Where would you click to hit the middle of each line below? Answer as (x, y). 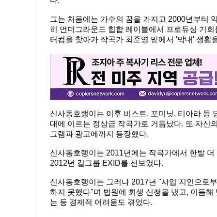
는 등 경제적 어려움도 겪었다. (101, 202)
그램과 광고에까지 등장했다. (99, 134)
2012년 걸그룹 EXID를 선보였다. (107, 163)
